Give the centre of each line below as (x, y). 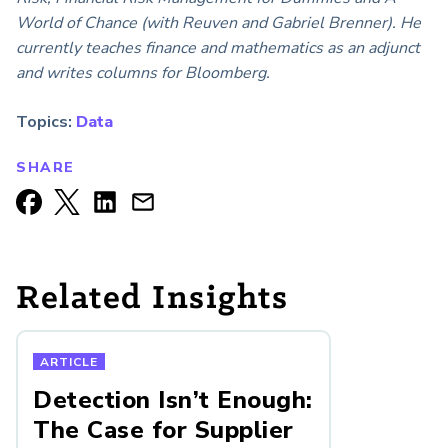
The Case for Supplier (163, 429)
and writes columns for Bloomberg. (143, 73)
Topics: (44, 122)
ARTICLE (69, 361)
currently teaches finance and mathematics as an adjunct (218, 48)
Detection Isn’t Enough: (173, 399)
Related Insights (152, 298)
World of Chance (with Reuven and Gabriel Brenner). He (218, 23)
